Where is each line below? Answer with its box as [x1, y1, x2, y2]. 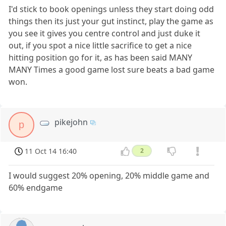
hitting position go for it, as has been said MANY [9, 51, 193, 63]
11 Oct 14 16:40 [25, 146, 77, 156]
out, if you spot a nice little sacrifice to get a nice [9, 39, 192, 51]
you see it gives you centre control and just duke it [9, 27, 201, 39]
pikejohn [54, 116, 88, 128]
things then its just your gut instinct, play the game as [9, 15, 214, 27]
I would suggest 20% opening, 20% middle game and [9, 170, 210, 182]
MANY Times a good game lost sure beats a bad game [9, 64, 215, 75]
